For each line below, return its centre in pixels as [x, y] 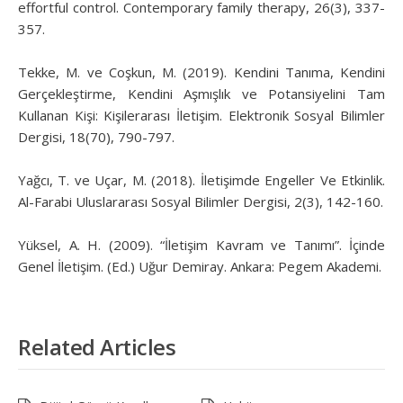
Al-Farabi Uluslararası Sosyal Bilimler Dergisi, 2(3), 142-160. [201, 201]
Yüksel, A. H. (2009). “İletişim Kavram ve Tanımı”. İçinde [201, 244]
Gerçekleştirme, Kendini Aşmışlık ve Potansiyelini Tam [201, 93]
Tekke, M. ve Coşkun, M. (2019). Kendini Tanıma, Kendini [201, 72]
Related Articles [97, 346]
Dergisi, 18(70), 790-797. [96, 136]
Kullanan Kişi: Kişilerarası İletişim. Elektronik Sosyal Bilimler [201, 115]
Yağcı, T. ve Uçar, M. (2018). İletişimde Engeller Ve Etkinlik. [201, 179]
